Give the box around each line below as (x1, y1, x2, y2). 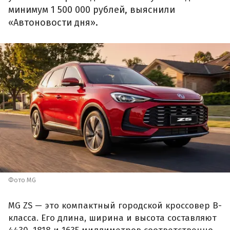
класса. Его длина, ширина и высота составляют (8, 212, 217, 223)
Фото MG (8, 176, 36, 184)
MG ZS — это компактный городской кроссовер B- (8, 200, 222, 211)
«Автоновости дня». (8, 17, 98, 29)
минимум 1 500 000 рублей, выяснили (8, 4, 175, 16)
